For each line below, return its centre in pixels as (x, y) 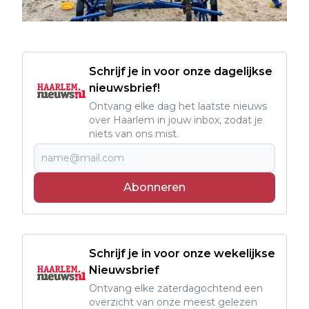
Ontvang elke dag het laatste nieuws (178, 107)
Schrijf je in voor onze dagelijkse (181, 72)
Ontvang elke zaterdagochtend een (176, 289)
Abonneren (154, 188)
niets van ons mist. (134, 134)
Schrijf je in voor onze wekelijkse (182, 254)
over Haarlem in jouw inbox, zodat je (176, 120)
